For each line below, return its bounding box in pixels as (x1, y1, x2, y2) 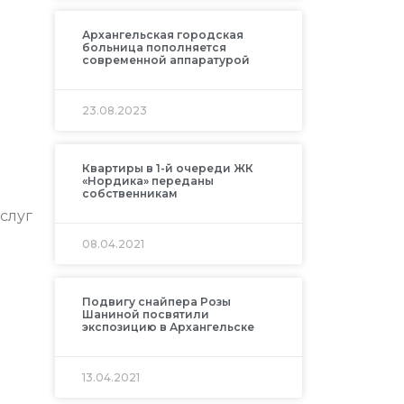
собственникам (81, 187, 178, 201)
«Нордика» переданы (81, 174, 214, 188)
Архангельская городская (81, 28, 243, 42)
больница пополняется (81, 41, 226, 55)
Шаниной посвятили (81, 308, 209, 322)
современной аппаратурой (81, 53, 250, 68)
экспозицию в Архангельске (81, 320, 254, 335)
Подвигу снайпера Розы (81, 295, 231, 309)
